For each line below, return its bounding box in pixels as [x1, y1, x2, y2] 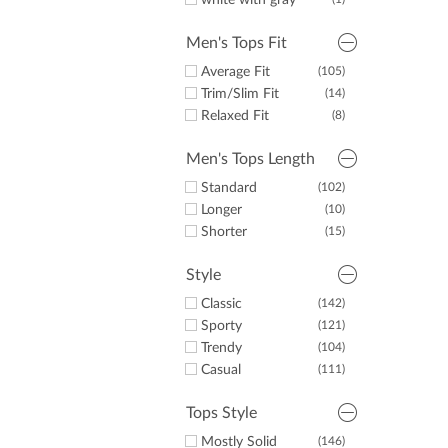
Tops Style [186, 405, 257, 421]
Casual [201, 363, 241, 377]
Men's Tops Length [186, 151, 315, 167]
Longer [201, 203, 242, 217]
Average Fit [201, 65, 270, 79]
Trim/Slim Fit [201, 87, 279, 101]
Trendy [201, 341, 242, 355]
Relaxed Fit [201, 109, 269, 123]
